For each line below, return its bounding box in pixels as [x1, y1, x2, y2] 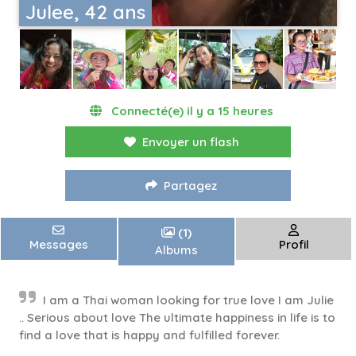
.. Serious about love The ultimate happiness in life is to [19, 310, 335, 326]
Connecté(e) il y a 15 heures [107, 103, 273, 119]
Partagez [164, 178, 217, 194]
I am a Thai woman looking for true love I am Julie [43, 292, 334, 308]
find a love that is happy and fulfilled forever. [19, 327, 280, 343]
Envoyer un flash [141, 134, 239, 150]
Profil [278, 237, 309, 253]
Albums [154, 242, 198, 258]
